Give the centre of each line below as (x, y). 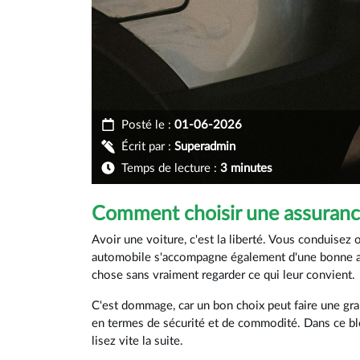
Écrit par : (146, 147)
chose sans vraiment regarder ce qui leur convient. (223, 276)
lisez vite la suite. (137, 342)
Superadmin (205, 147)
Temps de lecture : (169, 169)
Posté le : (146, 125)
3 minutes (246, 169)
